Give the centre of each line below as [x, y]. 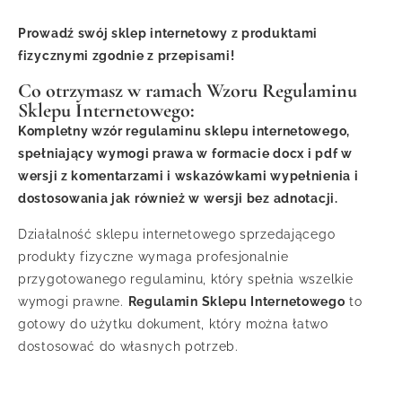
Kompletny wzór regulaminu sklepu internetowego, [184, 131]
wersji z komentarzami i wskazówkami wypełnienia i [188, 176]
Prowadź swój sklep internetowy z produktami [168, 34]
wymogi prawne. [73, 302]
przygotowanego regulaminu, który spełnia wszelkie [186, 280]
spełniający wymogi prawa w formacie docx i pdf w [185, 154]
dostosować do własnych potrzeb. [128, 347]
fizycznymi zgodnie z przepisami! [127, 56]
